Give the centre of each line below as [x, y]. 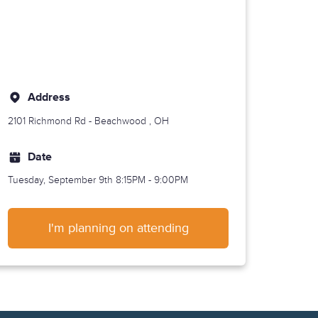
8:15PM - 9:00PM [152, 180]
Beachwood [121, 121]
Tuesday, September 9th [62, 180]
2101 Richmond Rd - [51, 121]
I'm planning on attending [118, 228]
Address [49, 97]
